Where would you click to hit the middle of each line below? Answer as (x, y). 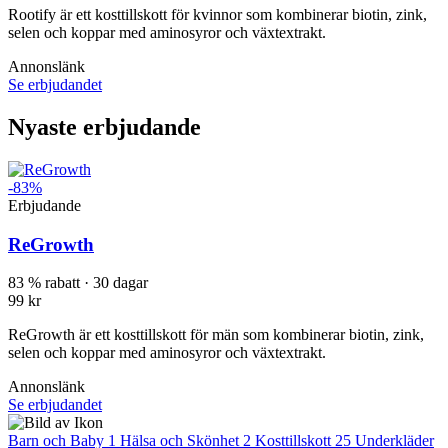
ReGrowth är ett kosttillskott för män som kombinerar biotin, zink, (216, 335)
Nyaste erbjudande (104, 127)
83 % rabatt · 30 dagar (78, 283)
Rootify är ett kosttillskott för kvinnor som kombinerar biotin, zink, (217, 15)
